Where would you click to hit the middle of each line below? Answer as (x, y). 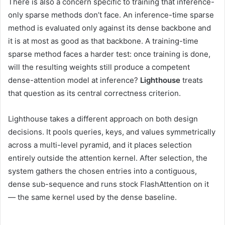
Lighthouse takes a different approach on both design (103, 119)
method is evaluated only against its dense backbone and (109, 28)
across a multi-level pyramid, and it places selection (100, 145)
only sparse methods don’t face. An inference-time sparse (111, 15)
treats (193, 80)
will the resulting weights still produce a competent (99, 67)
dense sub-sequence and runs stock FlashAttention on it (108, 184)
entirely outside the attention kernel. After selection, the (108, 158)
